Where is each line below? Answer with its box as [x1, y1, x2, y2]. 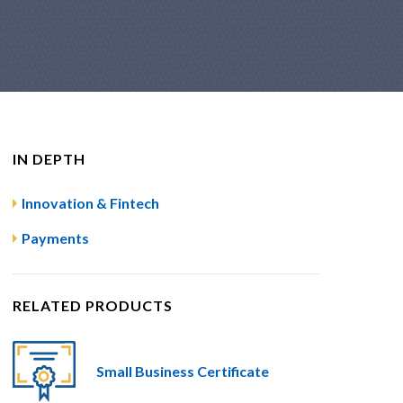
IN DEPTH [12, 150, 85, 167]
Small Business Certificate [95, 363, 269, 381]
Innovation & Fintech [21, 194, 159, 211]
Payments [21, 229, 89, 246]
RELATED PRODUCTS [12, 297, 173, 314]
